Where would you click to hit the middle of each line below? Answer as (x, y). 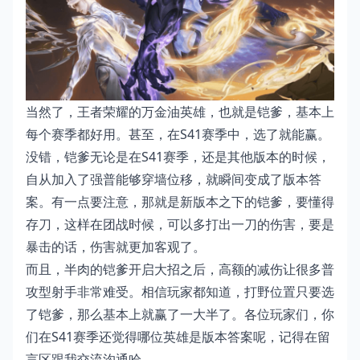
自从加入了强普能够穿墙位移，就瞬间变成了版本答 (174, 180)
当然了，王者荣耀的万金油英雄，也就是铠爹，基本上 (180, 112)
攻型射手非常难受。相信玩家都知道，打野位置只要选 (180, 292)
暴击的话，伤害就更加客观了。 (116, 247)
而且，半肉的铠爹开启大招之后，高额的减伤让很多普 (180, 270)
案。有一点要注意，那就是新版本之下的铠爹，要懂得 (180, 202)
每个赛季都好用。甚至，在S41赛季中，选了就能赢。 (178, 135)
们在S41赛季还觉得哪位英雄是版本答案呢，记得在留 (178, 337)
